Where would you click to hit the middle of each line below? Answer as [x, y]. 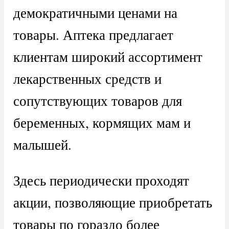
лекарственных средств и [87, 78]
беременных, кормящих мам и [102, 122]
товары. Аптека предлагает [93, 34]
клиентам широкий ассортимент [108, 56]
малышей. [42, 144]
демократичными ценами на [95, 12]
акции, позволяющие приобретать [112, 202]
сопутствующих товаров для [97, 100]
